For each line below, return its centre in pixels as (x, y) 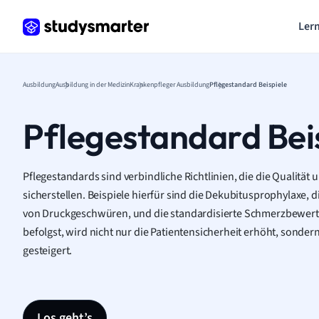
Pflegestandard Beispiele (248, 85)
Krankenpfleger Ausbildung (169, 85)
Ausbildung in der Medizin (93, 85)
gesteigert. (48, 251)
